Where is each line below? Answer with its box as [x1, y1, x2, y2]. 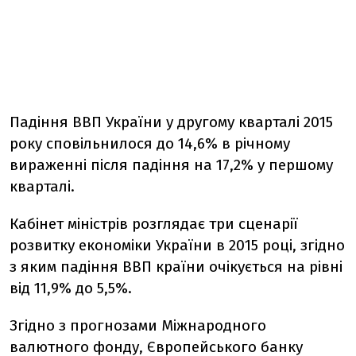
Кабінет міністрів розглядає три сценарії [10, 215, 298, 233]
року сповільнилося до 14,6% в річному [10, 134, 290, 153]
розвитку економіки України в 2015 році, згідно [10, 236, 345, 254]
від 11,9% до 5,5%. [10, 279, 132, 297]
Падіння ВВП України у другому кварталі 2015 [10, 113, 333, 131]
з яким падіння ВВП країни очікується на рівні [10, 257, 342, 276]
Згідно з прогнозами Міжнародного [10, 316, 266, 335]
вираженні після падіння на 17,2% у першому [10, 156, 333, 174]
